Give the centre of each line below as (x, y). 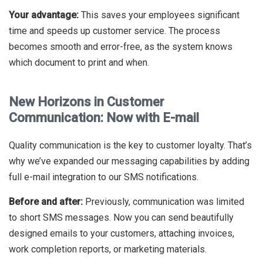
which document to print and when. (79, 63)
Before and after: (46, 202)
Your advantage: (44, 15)
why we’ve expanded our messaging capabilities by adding (129, 161)
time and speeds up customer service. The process (114, 31)
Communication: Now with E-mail (104, 118)
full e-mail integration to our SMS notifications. (104, 177)
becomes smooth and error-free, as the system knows (121, 47)
